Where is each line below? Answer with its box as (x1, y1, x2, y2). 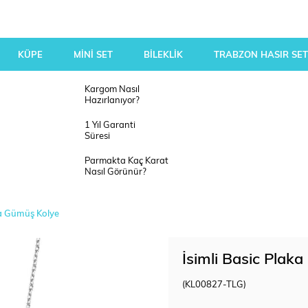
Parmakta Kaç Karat (84, 157, 168, 166)
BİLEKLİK (144, 50, 183, 60)
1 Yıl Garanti (84, 121, 135, 130)
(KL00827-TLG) (182, 280, 246, 289)
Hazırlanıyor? (84, 96, 140, 105)
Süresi (84, 132, 110, 141)
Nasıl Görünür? (84, 168, 146, 177)
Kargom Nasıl (84, 85, 140, 94)
